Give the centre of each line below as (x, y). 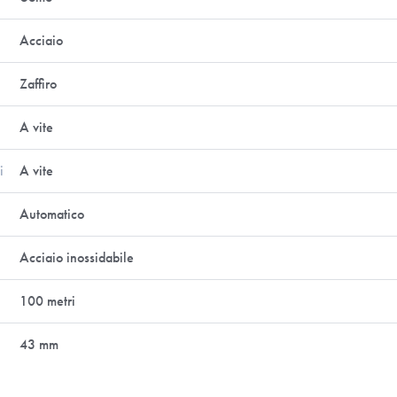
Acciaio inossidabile (77, 257)
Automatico (52, 214)
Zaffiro (39, 84)
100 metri (48, 301)
